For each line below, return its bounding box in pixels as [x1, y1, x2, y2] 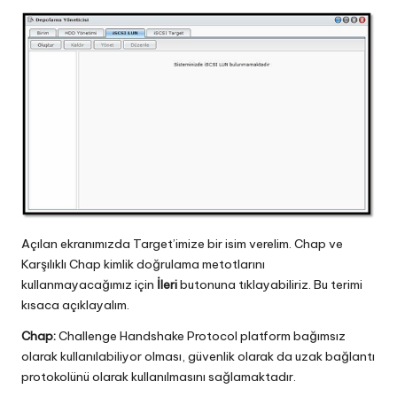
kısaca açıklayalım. [21, 297, 129, 314]
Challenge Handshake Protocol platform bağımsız [56, 328, 346, 345]
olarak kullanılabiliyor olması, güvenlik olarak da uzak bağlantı [21, 348, 375, 365]
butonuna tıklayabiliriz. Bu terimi [180, 276, 362, 293]
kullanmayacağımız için [21, 276, 157, 293]
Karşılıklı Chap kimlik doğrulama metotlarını [21, 256, 265, 273]
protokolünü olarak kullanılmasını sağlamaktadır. [21, 369, 296, 385]
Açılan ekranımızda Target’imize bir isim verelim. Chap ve [21, 236, 343, 253]
